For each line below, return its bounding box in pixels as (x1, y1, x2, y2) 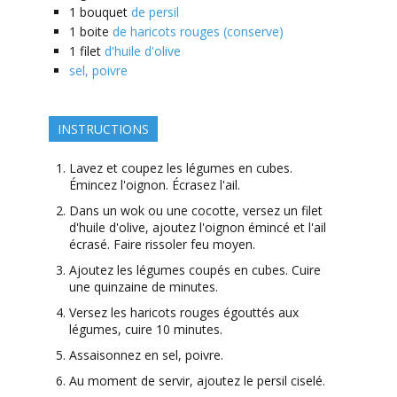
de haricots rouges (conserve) (112, 23, 284, 41)
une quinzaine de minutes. (68, 278, 218, 296)
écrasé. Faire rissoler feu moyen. (68, 236, 255, 253)
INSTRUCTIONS (57, 121, 149, 138)
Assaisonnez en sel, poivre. (68, 346, 223, 364)
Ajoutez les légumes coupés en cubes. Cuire (68, 261, 321, 279)
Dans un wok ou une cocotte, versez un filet (68, 202, 323, 220)
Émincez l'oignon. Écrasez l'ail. (68, 176, 240, 194)
